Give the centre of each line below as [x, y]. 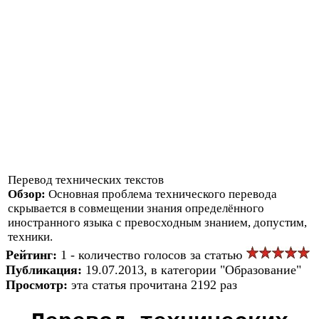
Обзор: [28, 194]
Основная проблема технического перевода [163, 194]
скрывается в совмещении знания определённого [136, 208]
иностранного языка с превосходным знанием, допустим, [157, 222]
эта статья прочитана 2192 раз [154, 284]
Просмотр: [38, 284]
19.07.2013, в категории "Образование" [193, 270]
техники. [30, 236]
